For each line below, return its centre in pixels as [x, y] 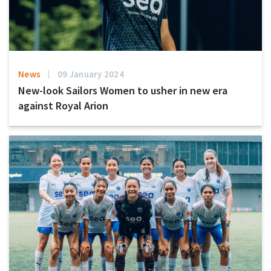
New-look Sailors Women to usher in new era [123, 90]
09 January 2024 [91, 74]
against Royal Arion [63, 105]
